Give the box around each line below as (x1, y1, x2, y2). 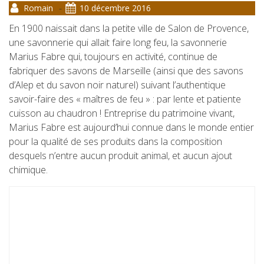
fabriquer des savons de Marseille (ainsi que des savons (9, 64, 243, 77)
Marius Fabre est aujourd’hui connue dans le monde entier (9, 120, 254, 134)
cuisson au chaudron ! (9, 106, 104, 120)
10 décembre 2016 (80, 2, 151, 14)
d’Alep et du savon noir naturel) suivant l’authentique (9, 78, 226, 91)
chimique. (9, 163, 48, 176)
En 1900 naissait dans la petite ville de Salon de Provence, (9, 21, 249, 35)
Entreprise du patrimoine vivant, (104, 106, 235, 120)
